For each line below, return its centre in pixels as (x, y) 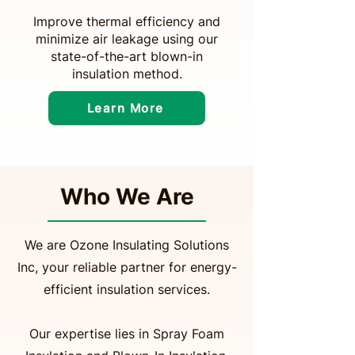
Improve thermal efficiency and (127, 21)
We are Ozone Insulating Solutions (127, 245)
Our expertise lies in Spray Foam (127, 334)
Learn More (125, 108)
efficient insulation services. (127, 289)
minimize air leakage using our (127, 39)
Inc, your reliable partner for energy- (127, 267)
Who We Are (127, 197)
